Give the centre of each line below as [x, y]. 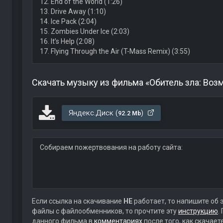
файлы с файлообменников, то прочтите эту [105, 211]
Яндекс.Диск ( [93, 113]
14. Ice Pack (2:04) [68, 21]
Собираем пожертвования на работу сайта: [111, 147]
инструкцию [198, 211]
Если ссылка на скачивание [77, 201]
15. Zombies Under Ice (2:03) [84, 31]
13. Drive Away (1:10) [73, 11]
